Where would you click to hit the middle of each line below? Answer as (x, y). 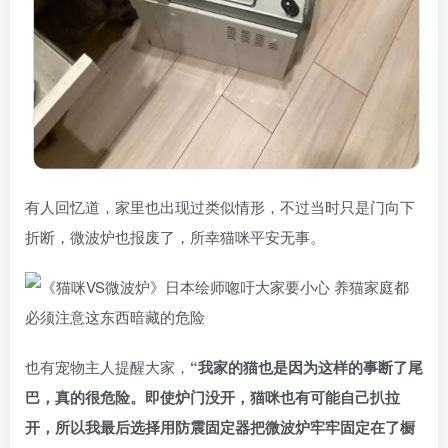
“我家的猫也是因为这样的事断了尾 (306, 366)
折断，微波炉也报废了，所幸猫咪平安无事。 (175, 236)
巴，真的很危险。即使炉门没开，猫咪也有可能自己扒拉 (212, 396)
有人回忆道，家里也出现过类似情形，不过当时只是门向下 (220, 206)
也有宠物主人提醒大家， (107, 366)
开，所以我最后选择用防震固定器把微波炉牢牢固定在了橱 (220, 426)
